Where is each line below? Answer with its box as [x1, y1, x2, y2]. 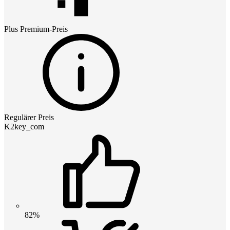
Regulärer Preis [4, 112, 54, 122]
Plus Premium [4, 24, 49, 33]
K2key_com [4, 122, 44, 131]
